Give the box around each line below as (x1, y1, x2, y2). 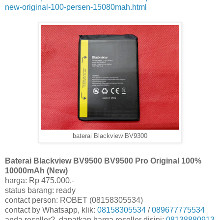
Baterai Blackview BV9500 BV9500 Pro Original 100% (5, 157, 201, 165)
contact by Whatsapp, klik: (5, 206, 97, 215)
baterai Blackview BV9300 (73, 132, 147, 139)
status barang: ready (5, 186, 76, 195)
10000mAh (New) (5, 166, 68, 175)
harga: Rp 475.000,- (5, 176, 74, 185)
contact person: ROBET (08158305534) (5, 196, 143, 205)
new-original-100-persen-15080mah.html (5, 2, 147, 11)
